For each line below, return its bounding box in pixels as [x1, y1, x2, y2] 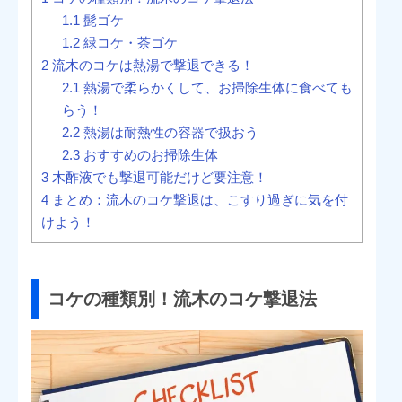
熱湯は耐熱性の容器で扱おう [79, 124, 258, 140]
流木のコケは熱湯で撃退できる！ [48, 57, 255, 73]
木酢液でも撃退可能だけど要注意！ [48, 169, 268, 185]
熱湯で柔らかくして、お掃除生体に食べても [79, 79, 353, 95]
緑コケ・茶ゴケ [79, 34, 178, 50]
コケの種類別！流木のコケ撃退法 [48, 288, 317, 309]
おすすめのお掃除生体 [79, 146, 218, 162]
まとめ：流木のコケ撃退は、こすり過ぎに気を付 [48, 191, 349, 207]
